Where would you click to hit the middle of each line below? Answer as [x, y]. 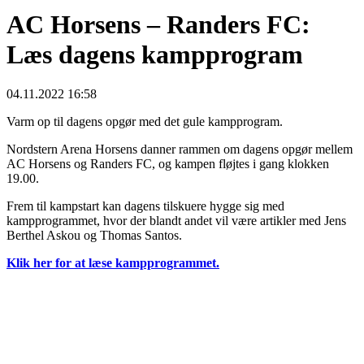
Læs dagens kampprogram [155, 54]
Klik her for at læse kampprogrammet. [113, 263]
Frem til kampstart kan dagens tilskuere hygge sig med [145, 206]
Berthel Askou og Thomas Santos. [94, 236]
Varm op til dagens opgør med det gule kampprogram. [145, 122]
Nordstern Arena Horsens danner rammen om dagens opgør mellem [180, 149]
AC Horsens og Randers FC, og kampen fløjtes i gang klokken [168, 164]
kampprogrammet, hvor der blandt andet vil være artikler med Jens [176, 221]
